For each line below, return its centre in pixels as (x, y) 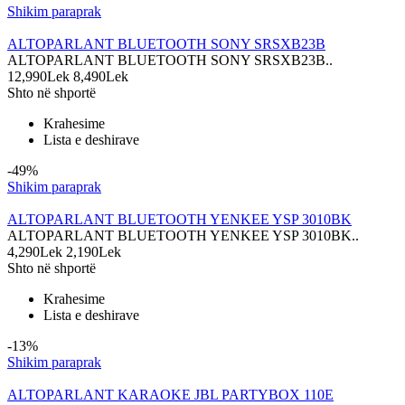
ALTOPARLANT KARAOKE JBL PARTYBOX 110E (170, 395)
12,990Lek (38, 77)
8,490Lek (101, 77)
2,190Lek (94, 252)
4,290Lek (35, 252)
